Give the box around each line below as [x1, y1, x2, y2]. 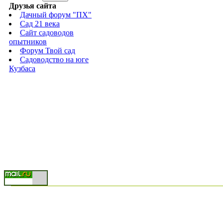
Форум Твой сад [20, 46, 75, 55]
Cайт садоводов [20, 28, 74, 37]
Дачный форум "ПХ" [20, 10, 92, 19]
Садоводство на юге [20, 55, 89, 64]
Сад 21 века [20, 19, 60, 28]
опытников [9, 37, 47, 46]
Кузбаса [9, 64, 35, 73]
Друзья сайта [9, 1, 56, 10]
